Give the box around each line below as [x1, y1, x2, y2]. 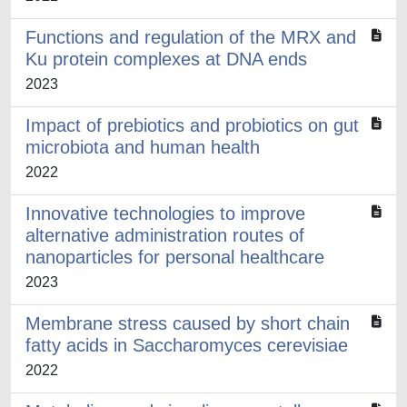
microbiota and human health [25, 137, 260, 157]
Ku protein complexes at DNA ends [25, 49, 307, 69]
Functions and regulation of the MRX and [25, 27, 356, 47]
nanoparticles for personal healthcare [25, 247, 324, 267]
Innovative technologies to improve [25, 203, 305, 223]
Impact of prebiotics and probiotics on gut [25, 115, 359, 135]
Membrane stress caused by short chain [25, 313, 350, 333]
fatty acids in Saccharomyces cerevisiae [25, 335, 348, 355]
